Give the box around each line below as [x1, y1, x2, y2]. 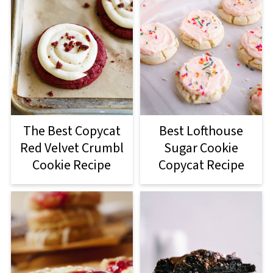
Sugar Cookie [164, 138, 239, 158]
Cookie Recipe [32, 155, 112, 175]
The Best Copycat [23, 121, 121, 141]
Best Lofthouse [159, 121, 244, 141]
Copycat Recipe [158, 155, 244, 175]
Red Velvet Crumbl [19, 138, 124, 158]
